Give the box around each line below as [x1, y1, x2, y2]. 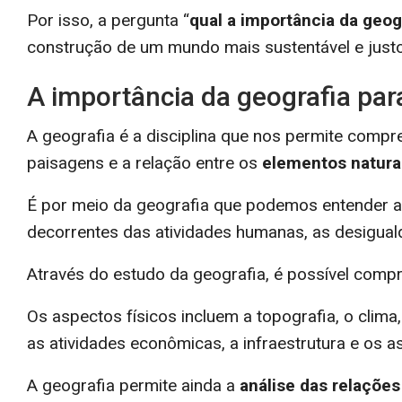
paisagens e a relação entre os [27, 152, 262, 173]
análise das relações [240, 374, 400, 396]
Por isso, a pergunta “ [27, 9, 189, 31]
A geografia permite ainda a [27, 374, 240, 396]
